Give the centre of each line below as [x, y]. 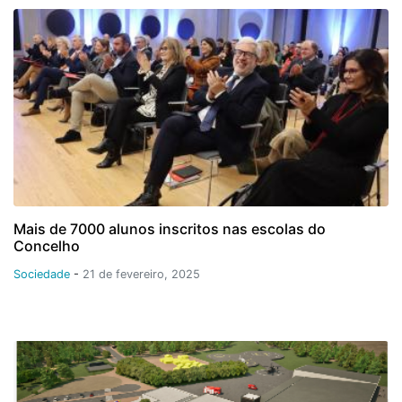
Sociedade [44, 274]
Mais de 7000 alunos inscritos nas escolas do [170, 228]
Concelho [47, 245]
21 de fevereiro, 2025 [141, 274]
